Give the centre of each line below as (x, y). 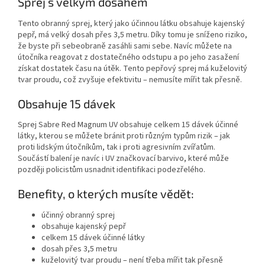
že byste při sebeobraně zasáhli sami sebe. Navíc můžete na (125, 46)
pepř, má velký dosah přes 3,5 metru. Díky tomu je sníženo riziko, (132, 35)
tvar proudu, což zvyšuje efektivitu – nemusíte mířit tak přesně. (130, 80)
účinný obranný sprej (78, 215)
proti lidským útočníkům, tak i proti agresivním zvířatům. (117, 148)
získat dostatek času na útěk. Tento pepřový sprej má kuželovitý (132, 68)
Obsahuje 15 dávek (67, 103)
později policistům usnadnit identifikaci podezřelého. (112, 170)
